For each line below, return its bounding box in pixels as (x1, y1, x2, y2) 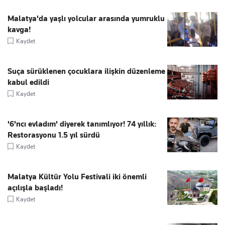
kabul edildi (8, 78, 49, 87)
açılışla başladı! (8, 183, 63, 193)
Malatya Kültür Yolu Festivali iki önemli (8, 172, 147, 182)
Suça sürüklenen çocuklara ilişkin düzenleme (8, 67, 165, 76)
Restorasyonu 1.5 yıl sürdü (8, 131, 100, 140)
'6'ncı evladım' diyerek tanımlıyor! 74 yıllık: (8, 120, 156, 129)
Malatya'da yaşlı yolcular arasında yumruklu (8, 14, 165, 24)
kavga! (8, 25, 31, 35)
